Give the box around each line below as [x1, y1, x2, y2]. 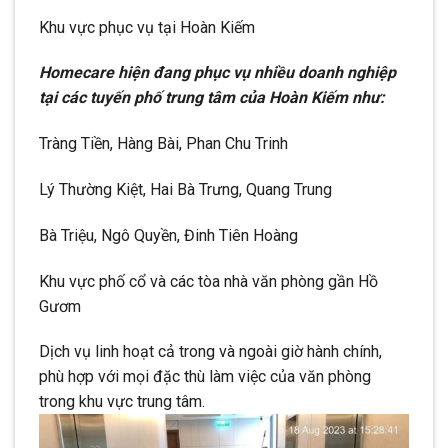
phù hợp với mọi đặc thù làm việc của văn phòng [39, 367, 371, 387]
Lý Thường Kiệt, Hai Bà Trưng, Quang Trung [39, 179, 332, 199]
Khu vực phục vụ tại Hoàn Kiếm [39, 17, 255, 37]
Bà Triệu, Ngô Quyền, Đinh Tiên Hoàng [39, 225, 298, 245]
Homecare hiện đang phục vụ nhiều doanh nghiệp [39, 63, 396, 83]
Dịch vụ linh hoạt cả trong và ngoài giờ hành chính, [39, 342, 382, 362]
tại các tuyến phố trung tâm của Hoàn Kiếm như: [39, 88, 385, 108]
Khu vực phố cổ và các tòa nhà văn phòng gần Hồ [39, 271, 378, 291]
